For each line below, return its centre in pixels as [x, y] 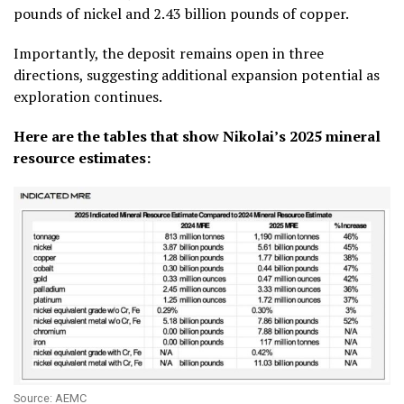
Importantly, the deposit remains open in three [169, 53]
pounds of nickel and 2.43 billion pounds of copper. [181, 13]
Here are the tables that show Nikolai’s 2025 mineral [197, 136]
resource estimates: [84, 157]
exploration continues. [88, 96]
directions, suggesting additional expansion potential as [197, 74]
